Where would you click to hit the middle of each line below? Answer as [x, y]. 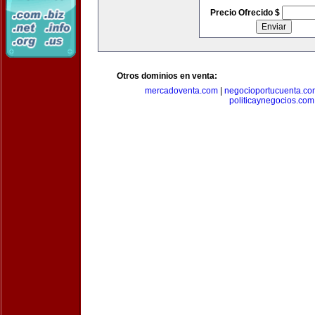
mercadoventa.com [181, 91]
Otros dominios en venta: [167, 76]
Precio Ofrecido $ [246, 13]
